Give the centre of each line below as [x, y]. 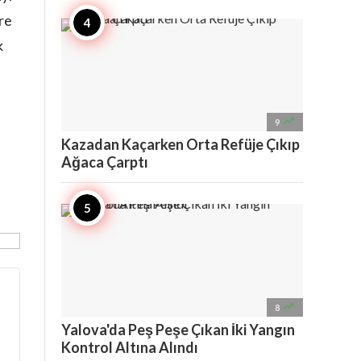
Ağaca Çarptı [105, 162]
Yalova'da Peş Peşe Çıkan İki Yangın [178, 330]
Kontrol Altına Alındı [130, 347]
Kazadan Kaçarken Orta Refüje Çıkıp [180, 144]
